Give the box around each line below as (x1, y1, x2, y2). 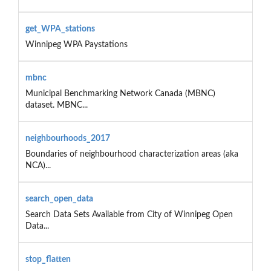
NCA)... (25, 161, 51, 170)
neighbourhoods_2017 (25, 134, 110, 143)
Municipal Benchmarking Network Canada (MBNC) (25, 89, 215, 98)
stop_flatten (25, 255, 71, 264)
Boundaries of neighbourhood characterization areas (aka (25, 149, 238, 158)
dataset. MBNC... (25, 100, 88, 109)
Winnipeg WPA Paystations (25, 40, 128, 49)
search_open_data (25, 194, 93, 203)
